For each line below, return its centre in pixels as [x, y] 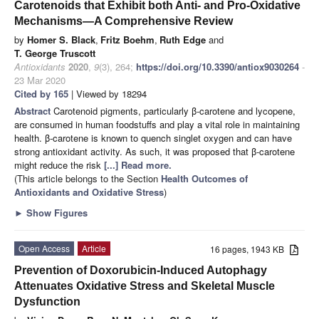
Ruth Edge [183, 39]
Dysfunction [47, 301]
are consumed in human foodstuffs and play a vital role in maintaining [157, 124]
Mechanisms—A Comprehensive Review [124, 21]
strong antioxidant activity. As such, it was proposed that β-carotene [155, 151]
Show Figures [56, 212]
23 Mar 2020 [40, 80]
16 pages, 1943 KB [250, 249]
